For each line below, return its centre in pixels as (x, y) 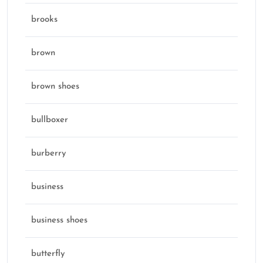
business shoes (59, 221)
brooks (44, 20)
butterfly (48, 254)
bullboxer (50, 120)
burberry (49, 154)
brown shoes (55, 87)
